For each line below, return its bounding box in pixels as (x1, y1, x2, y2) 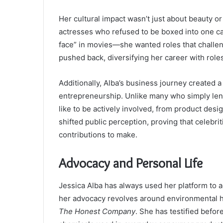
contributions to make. (59, 130, 137, 140)
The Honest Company (59, 206, 135, 216)
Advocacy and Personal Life (59, 155, 203, 172)
